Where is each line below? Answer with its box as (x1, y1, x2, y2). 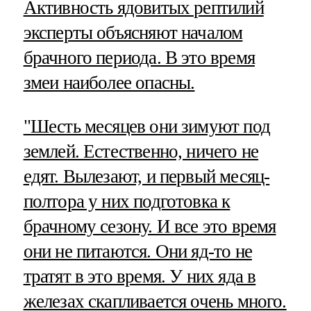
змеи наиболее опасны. (23, 72, 195, 93)
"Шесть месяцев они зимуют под (23, 115, 270, 137)
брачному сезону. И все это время (23, 215, 276, 237)
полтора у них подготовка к (23, 190, 230, 212)
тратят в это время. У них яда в (23, 265, 256, 287)
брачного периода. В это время (23, 47, 255, 68)
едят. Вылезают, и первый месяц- (23, 165, 270, 187)
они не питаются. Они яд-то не (23, 240, 252, 262)
